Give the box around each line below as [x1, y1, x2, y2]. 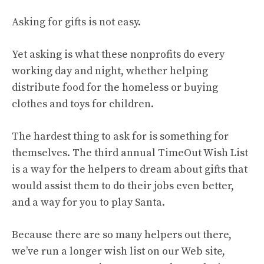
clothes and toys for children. [12, 97, 154, 111]
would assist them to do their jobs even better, [12, 179, 234, 193]
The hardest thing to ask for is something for [12, 130, 229, 143]
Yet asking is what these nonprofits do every [12, 48, 225, 61]
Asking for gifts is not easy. [12, 15, 141, 29]
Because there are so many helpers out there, [12, 228, 232, 242]
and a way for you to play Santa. [12, 196, 165, 209]
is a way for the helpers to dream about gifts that [12, 163, 247, 176]
